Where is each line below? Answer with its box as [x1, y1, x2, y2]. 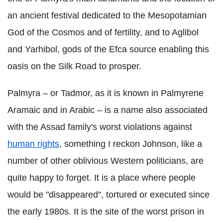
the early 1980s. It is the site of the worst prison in [7, 207, 204, 217]
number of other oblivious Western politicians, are [7, 156, 204, 166]
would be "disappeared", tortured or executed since [7, 190, 210, 200]
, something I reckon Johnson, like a [59, 139, 202, 149]
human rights [7, 139, 59, 149]
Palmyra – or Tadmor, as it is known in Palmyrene [7, 88, 204, 99]
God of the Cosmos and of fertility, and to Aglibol [7, 27, 199, 38]
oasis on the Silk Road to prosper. [7, 61, 141, 72]
